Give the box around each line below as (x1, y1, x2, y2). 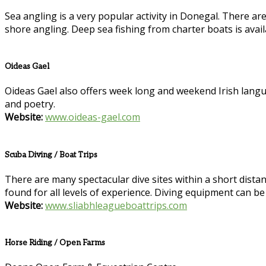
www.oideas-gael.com (45, 110, 140, 124)
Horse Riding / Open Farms (5, 237, 105, 248)
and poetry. (5, 97, 55, 111)
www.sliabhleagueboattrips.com (45, 198, 187, 212)
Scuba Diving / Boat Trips (5, 150, 97, 160)
